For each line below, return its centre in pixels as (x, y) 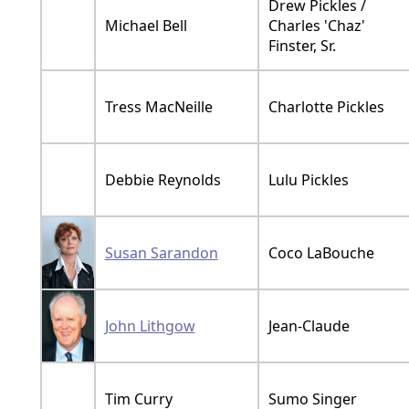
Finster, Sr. (302, 45)
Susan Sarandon (161, 252)
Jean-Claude (309, 325)
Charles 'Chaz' (316, 25)
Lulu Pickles (308, 179)
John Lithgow (150, 325)
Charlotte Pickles (326, 106)
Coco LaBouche (321, 252)
